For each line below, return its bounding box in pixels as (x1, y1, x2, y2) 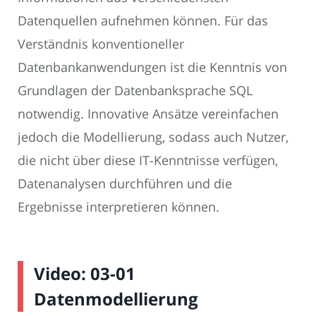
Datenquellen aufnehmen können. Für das (18, 11, 268, 29)
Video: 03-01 (34, 261, 135, 285)
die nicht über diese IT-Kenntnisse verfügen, (18, 151, 278, 169)
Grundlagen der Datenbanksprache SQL (18, 81, 253, 99)
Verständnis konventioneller (18, 35, 184, 52)
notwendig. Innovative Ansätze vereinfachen (18, 104, 279, 122)
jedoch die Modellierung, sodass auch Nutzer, (18, 128, 288, 145)
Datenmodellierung (34, 286, 198, 310)
